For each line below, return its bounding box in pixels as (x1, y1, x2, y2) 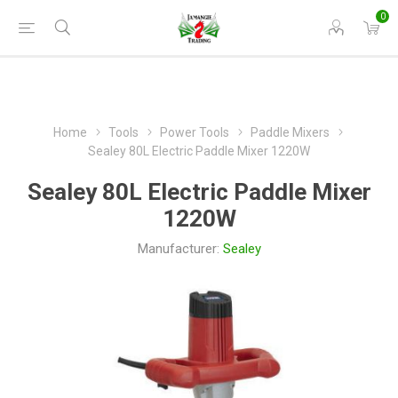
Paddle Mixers (250, 125, 330, 139)
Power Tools (159, 125, 229, 139)
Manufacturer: (137, 241, 219, 257)
